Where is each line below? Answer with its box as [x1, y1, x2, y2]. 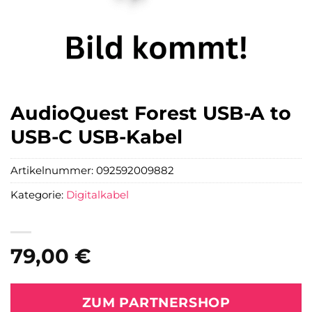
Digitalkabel [66, 188, 129, 202]
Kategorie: [10, 188, 66, 202]
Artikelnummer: [10, 164, 96, 178]
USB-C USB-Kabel [10, 125, 182, 148]
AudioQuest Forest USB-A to [10, 102, 291, 125]
